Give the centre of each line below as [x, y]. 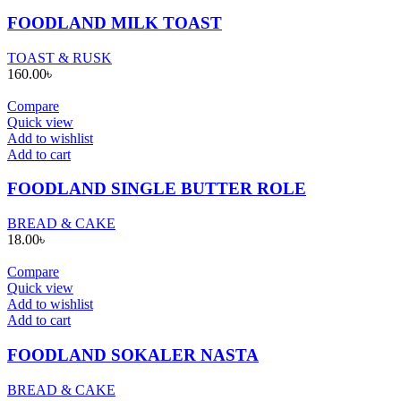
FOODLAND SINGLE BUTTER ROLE [157, 189]
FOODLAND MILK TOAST [115, 23]
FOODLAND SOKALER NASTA [133, 354]
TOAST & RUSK [60, 57]
